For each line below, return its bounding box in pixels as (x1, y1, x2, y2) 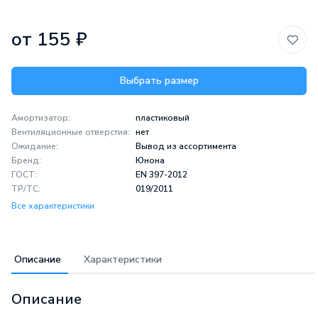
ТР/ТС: (11, 183, 40, 195)
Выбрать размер (119, 74, 199, 88)
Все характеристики (11, 200, 94, 212)
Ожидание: (11, 141, 58, 153)
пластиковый (135, 112, 190, 124)
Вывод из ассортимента (135, 141, 236, 153)
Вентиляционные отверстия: (11, 126, 130, 138)
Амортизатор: (11, 112, 70, 124)
